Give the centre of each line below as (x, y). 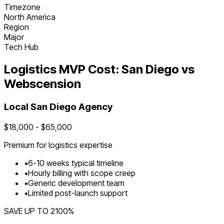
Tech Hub (21, 47)
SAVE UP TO (26, 211)
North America (30, 17)
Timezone (22, 7)
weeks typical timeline (85, 163)
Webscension (42, 84)
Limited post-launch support (78, 193)
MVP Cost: (89, 69)
